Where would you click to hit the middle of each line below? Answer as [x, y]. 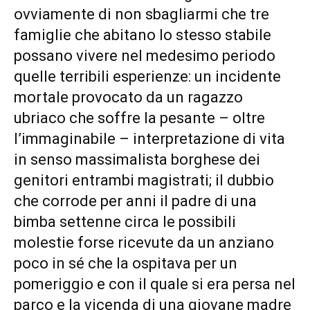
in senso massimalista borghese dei [137, 160]
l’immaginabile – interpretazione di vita [149, 139]
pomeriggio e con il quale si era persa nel [155, 284]
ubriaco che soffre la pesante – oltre [139, 118]
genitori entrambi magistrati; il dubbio [144, 181]
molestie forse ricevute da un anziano [144, 243]
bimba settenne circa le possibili [125, 222]
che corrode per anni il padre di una [135, 201]
